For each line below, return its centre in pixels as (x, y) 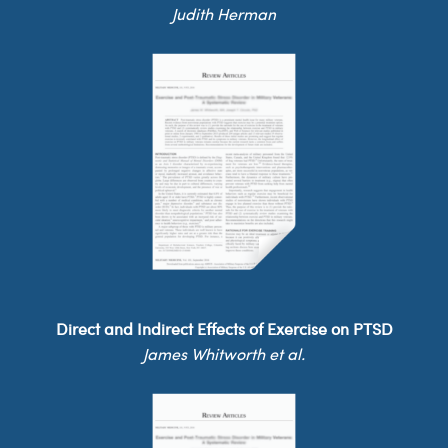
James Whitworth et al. (224, 356)
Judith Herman (224, 16)
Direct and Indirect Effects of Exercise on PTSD (224, 331)
